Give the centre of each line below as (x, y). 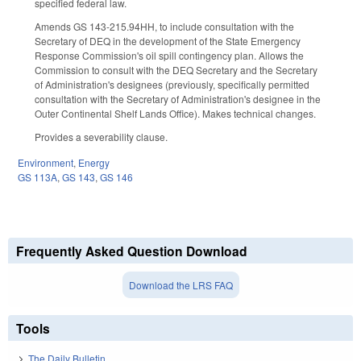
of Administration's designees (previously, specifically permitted (172, 84)
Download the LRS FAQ (180, 285)
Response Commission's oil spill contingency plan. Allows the (169, 55)
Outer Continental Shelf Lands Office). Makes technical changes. (176, 113)
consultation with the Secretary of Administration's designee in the (178, 98)
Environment (46, 163)
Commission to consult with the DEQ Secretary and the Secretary (176, 69)
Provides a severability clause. (102, 136)
